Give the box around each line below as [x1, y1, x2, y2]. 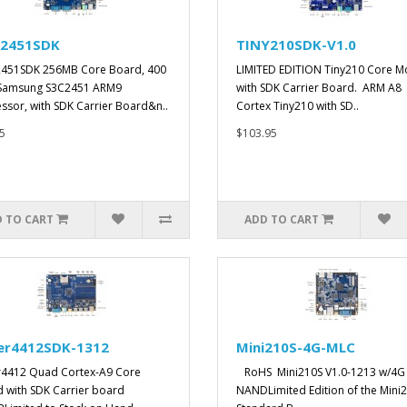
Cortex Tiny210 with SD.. [236, 98, 359, 114]
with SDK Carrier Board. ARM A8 [236, 80, 402, 96]
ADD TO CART [244, 212, 320, 228]
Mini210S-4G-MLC [236, 338, 355, 357]
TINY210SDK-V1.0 [236, 35, 356, 55]
